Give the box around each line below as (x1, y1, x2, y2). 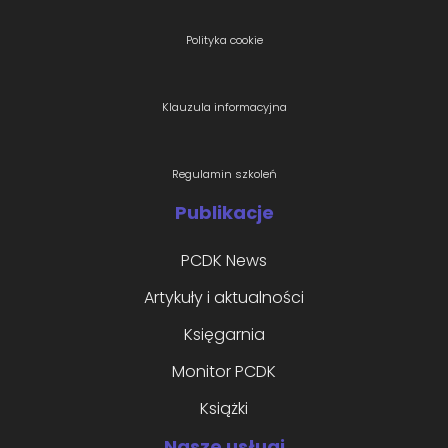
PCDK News (181, 249, 267, 273)
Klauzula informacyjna (161, 99, 287, 116)
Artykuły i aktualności (144, 286, 304, 310)
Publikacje (174, 200, 274, 226)
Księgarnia (183, 323, 265, 347)
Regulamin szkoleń (171, 166, 277, 183)
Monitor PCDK (172, 360, 276, 384)
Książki (200, 397, 248, 421)
